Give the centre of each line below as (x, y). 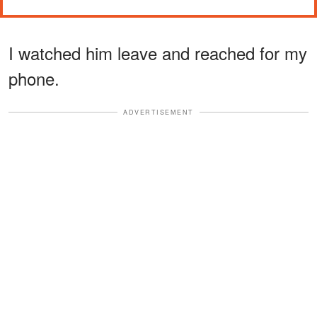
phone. (34, 78)
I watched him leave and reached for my (158, 52)
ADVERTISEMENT (158, 112)
